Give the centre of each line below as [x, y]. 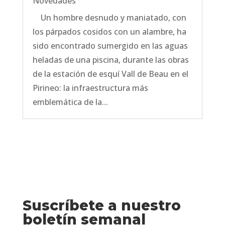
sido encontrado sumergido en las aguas [110, 46]
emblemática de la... [70, 102]
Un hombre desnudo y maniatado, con [109, 18]
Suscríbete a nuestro [101, 206]
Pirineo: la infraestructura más [90, 88]
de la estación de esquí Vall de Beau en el [110, 74]
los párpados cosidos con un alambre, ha [109, 32]
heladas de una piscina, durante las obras [110, 60]
